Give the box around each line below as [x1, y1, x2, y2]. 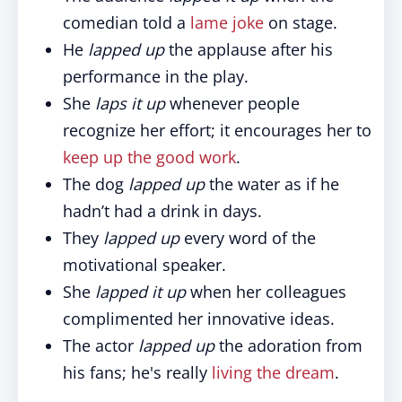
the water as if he [205, 173, 339, 195]
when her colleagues [186, 281, 346, 302]
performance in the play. [63, 66, 249, 87]
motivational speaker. [63, 254, 226, 275]
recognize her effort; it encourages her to [63, 119, 371, 141]
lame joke [190, 12, 264, 33]
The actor [63, 335, 138, 356]
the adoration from [214, 335, 363, 356]
